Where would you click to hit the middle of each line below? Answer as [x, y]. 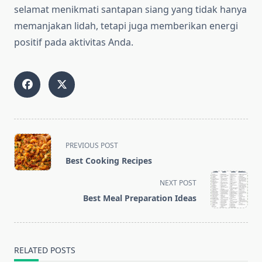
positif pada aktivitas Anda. [74, 42]
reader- [30, 196]
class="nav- [38, 154]
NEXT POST [178, 183]
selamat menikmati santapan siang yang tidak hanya [130, 10]
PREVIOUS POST [92, 146]
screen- [30, 182]
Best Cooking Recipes [109, 161]
